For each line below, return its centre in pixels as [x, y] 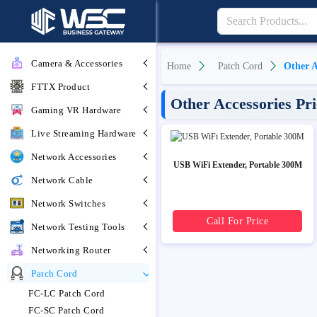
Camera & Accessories [77, 63]
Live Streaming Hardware [84, 133]
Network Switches [68, 203]
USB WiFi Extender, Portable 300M [237, 165]
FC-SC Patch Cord [66, 310]
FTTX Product [60, 86]
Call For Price [238, 221]
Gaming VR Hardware [76, 110]
